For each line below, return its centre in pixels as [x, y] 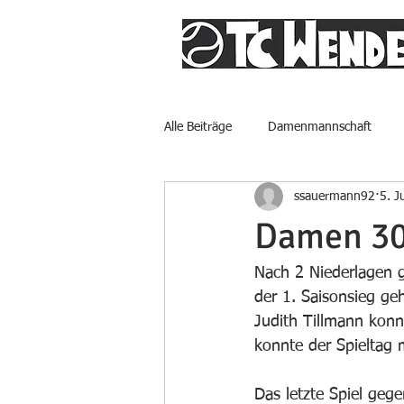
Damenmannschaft [320, 127]
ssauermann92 [335, 196]
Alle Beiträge [198, 127]
